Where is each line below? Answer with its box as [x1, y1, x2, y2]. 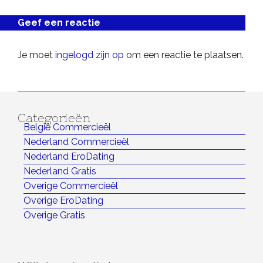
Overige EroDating [23, 195, 103, 207]
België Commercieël [23, 122, 111, 133]
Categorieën [18, 111, 90, 125]
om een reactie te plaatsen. [124, 49, 244, 61]
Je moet [18, 49, 55, 61]
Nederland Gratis [23, 166, 96, 177]
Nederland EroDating [23, 151, 114, 163]
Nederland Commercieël [23, 136, 129, 148]
